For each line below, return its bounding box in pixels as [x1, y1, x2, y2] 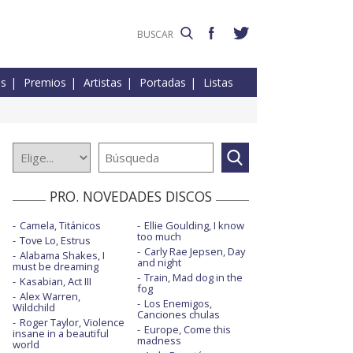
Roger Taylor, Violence [20, 315, 124, 330]
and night [136, 255, 181, 270]
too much [136, 229, 181, 244]
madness [136, 333, 181, 348]
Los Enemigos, [143, 296, 212, 311]
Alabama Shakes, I [20, 248, 105, 263]
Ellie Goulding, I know [143, 218, 244, 233]
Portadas [139, 75, 186, 91]
